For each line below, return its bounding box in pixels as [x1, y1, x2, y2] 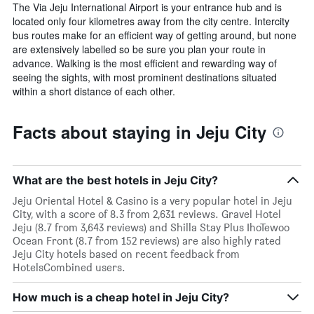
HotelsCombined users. [13, 260, 125, 274]
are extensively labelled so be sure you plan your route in [13, 41, 266, 56]
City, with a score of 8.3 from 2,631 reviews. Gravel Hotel [13, 207, 281, 221]
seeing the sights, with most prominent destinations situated [13, 69, 277, 84]
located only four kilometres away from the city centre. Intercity [13, 13, 289, 28]
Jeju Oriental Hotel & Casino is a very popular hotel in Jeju [13, 193, 292, 207]
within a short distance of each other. [13, 83, 175, 98]
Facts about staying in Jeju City [13, 119, 266, 144]
